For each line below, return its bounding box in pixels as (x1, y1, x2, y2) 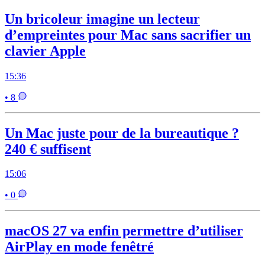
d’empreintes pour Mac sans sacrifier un (5, 27, 251, 43)
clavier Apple (5, 43, 86, 59)
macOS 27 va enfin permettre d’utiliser (5, 223, 243, 239)
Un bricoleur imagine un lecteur (5, 11, 200, 27)
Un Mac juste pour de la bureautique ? (5, 125, 239, 141)
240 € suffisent (5, 141, 91, 157)
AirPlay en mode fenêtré (5, 239, 154, 255)
